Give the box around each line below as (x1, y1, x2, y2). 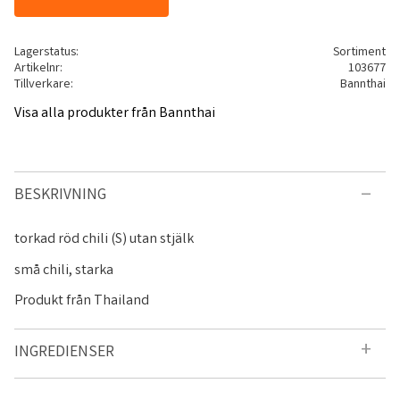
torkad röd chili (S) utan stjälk (14, 229, 194, 250)
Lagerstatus (14, 44, 76, 62)
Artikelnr (14, 60, 60, 79)
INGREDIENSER (14, 342, 114, 365)
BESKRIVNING (14, 184, 106, 207)
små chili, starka (14, 260, 113, 281)
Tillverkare (14, 76, 71, 95)
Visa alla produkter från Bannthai (14, 103, 215, 124)
